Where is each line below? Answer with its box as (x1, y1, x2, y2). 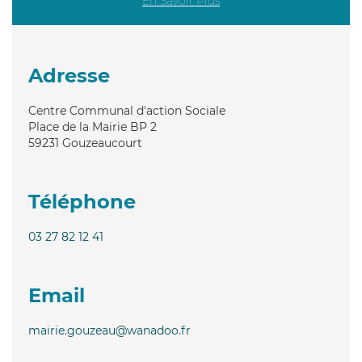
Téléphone (28, 189, 136, 213)
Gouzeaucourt (62, 135, 142, 150)
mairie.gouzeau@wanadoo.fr (28, 322, 191, 338)
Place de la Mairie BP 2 (28, 119, 157, 134)
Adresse (28, 63, 110, 87)
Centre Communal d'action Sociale (28, 103, 225, 118)
